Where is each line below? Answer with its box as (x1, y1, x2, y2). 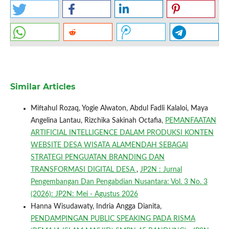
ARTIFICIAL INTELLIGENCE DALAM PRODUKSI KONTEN (30, 129, 214, 136)
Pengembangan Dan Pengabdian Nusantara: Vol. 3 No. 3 (30, 178, 208, 186)
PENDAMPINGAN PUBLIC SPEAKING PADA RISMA (30, 215, 195, 222)
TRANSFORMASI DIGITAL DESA (30, 166, 136, 173)
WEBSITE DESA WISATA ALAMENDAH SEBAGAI (30, 141, 188, 149)
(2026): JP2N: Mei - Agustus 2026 (30, 190, 138, 198)
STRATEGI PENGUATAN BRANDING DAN (30, 153, 165, 161)
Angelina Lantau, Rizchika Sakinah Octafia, (30, 117, 165, 124)
